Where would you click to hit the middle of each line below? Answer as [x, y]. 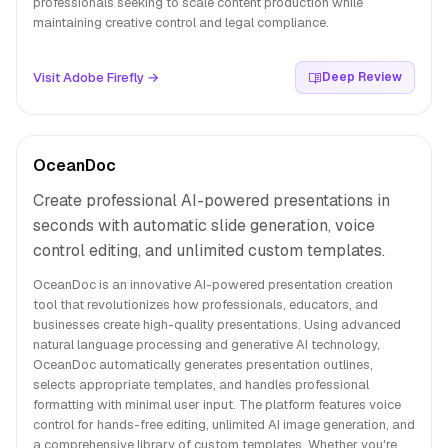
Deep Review [362, 77]
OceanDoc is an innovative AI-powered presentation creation [213, 284]
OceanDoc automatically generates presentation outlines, [203, 364]
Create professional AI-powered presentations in [211, 200]
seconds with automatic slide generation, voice [204, 225]
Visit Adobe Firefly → [96, 77]
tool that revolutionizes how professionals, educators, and [205, 304]
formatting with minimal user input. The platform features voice [217, 404]
